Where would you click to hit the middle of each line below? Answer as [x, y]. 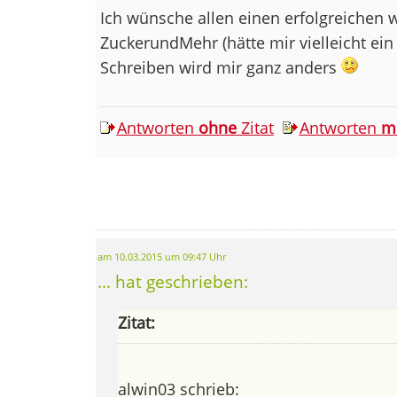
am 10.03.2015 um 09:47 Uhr [161, 257]
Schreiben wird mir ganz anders [220, 67]
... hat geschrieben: [172, 281]
